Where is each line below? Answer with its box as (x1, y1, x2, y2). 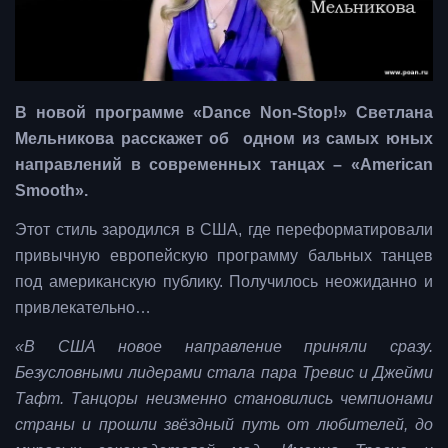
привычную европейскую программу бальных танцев (15, 247, 433, 265)
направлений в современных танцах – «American (15, 156, 433, 174)
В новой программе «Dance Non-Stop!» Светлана (15, 104, 433, 122)
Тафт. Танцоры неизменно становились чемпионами (15, 390, 433, 408)
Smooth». (15, 182, 88, 200)
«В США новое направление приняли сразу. (15, 338, 433, 356)
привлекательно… (15, 299, 151, 317)
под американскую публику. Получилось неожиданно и (15, 273, 433, 291)
